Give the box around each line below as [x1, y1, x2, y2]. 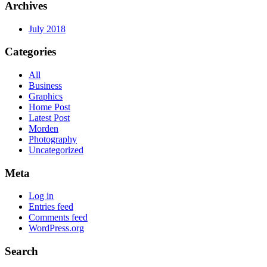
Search [5, 245, 38, 258]
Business [29, 80, 62, 91]
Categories [5, 45, 56, 58]
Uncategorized [29, 145, 83, 156]
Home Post [29, 102, 70, 113]
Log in [29, 191, 54, 201]
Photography [29, 134, 77, 145]
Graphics [29, 91, 63, 102]
